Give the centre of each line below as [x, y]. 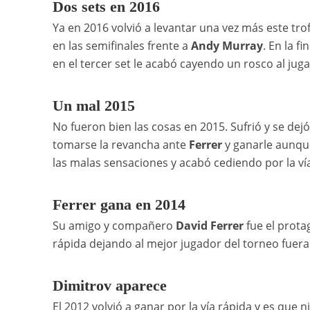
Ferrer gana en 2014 [119, 205]
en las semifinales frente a [121, 46]
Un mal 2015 [93, 106]
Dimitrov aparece [109, 286]
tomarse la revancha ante [120, 145]
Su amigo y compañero [114, 226]
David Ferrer [209, 226]
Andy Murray [227, 46]
